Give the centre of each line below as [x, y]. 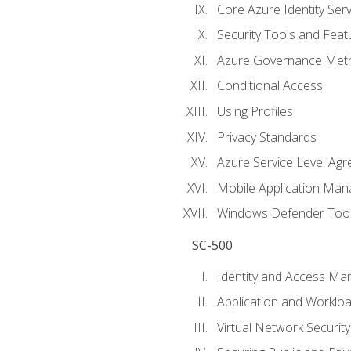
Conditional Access [270, 86]
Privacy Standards [266, 137]
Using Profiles [255, 111]
